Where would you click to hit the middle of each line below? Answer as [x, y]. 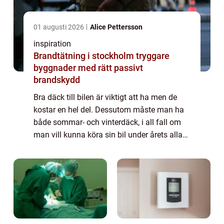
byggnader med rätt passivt [88, 67]
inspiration [52, 43]
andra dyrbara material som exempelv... [103, 159]
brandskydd [57, 79]
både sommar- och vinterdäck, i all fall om [107, 122]
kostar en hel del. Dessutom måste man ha [109, 109]
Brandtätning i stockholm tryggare [85, 55]
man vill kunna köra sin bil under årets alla [108, 134]
